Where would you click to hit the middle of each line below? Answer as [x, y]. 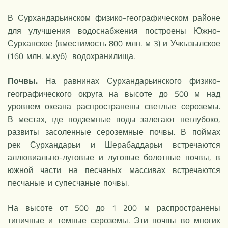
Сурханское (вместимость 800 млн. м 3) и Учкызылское [114, 43]
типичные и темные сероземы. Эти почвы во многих [114, 220]
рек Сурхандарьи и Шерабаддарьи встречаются [114, 144]
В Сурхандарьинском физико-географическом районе [114, 18]
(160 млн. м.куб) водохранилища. [72, 56]
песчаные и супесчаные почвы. [68, 182]
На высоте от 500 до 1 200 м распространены [114, 207]
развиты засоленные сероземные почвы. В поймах [114, 132]
